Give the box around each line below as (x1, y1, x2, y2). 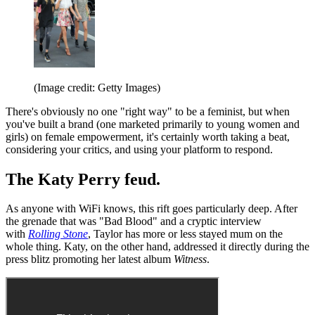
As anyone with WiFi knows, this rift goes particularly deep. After (6, 202, 297, 215)
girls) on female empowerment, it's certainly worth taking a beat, (6, 130, 290, 143)
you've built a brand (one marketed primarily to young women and (6, 117, 300, 130)
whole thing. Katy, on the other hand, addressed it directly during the (6, 240, 309, 253)
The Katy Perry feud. (6, 169, 160, 188)
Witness (174, 253, 207, 266)
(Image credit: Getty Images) (34, 81, 160, 94)
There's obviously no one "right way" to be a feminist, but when (6, 105, 290, 117)
